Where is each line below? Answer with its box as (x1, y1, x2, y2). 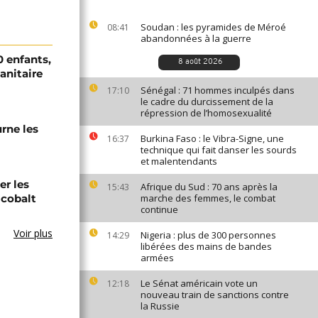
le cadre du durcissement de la (141, 95, 273, 108)
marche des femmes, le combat (141, 192, 275, 204)
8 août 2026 (177, 58, 222, 66)
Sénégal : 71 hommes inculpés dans (141, 84, 295, 97)
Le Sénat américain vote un (141, 277, 258, 290)
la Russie (141, 300, 180, 312)
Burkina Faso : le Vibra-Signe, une (141, 132, 284, 145)
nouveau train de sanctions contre (141, 288, 289, 301)
